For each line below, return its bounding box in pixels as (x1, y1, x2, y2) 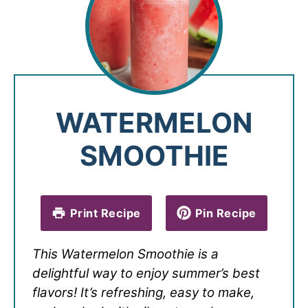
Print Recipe (69, 206, 141, 220)
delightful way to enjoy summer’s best (32, 265, 260, 281)
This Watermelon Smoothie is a (32, 245, 219, 262)
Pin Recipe (195, 206, 256, 220)
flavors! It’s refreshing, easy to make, (32, 284, 254, 300)
